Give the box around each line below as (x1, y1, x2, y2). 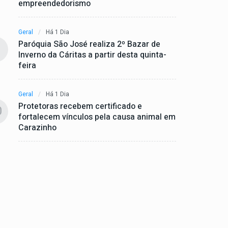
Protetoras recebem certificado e (18, 100, 142, 112)
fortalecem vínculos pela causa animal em (18, 110, 176, 123)
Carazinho (18, 121, 56, 134)
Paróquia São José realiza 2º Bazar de (18, 38, 160, 50)
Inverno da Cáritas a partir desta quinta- (18, 48, 166, 61)
